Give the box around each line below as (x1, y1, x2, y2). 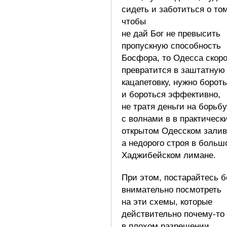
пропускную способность (122, 41, 221, 51)
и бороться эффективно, (122, 89, 220, 99)
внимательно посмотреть (122, 184, 221, 195)
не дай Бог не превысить (122, 28, 220, 39)
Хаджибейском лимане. (122, 150, 216, 160)
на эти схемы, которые (122, 197, 212, 207)
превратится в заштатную (122, 65, 225, 75)
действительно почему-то (122, 209, 224, 219)
